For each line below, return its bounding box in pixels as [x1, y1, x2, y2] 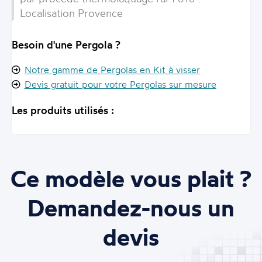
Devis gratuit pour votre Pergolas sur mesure [24, 78, 216, 91]
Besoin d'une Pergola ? [11, 38, 120, 51]
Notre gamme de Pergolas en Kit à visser [24, 64, 200, 76]
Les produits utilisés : [11, 104, 114, 117]
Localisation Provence [19, 6, 123, 19]
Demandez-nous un [27, 193, 235, 223]
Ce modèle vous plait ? [10, 164, 252, 194]
